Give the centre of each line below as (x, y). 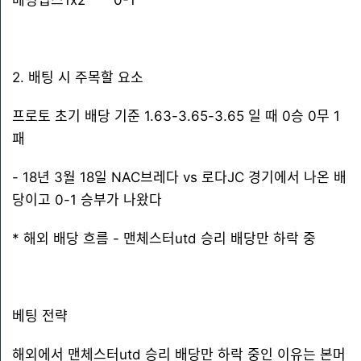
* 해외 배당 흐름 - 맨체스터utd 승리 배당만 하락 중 (164, 239)
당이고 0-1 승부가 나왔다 (87, 200)
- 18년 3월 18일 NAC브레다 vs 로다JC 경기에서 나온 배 (179, 177)
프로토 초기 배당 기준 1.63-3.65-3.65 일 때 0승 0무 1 (176, 116)
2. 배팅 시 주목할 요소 (78, 77)
